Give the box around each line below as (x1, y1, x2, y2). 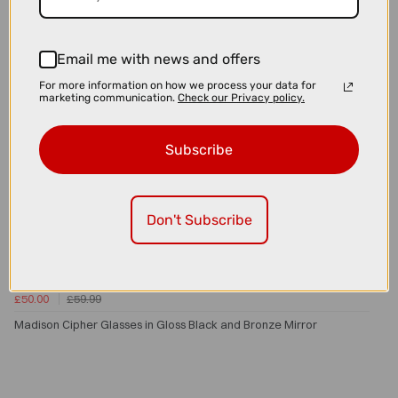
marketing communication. (39, 91, 178, 104)
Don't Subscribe (146, 211, 252, 228)
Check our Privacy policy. (178, 91, 305, 104)
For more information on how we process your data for (39, 78, 316, 92)
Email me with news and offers (57, 51, 260, 68)
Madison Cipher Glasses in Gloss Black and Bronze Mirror (14, 317, 317, 332)
